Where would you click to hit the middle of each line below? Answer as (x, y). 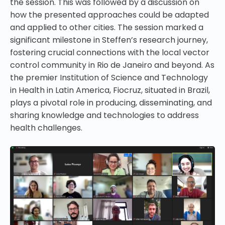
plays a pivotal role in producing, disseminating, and (111, 102)
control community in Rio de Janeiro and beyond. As (112, 65)
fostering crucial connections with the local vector (110, 52)
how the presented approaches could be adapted (109, 15)
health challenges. (46, 128)
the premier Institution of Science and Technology (109, 77)
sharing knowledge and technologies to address (104, 115)
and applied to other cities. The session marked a (107, 27)
